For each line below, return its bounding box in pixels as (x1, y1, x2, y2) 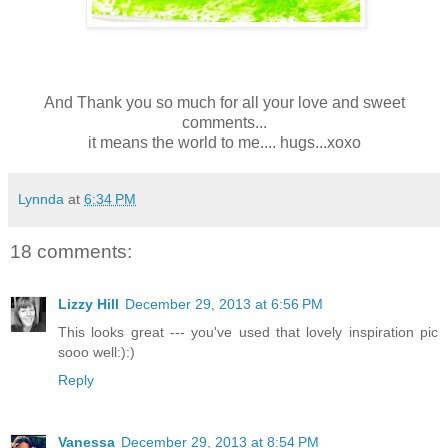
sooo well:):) (58, 343, 135, 360)
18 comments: (10, 241, 132, 263)
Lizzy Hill (58, 295, 119, 312)
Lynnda (18, 191, 64, 208)
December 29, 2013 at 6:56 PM (125, 295, 323, 312)
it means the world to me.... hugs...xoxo (87, 134, 361, 152)
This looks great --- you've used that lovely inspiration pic (58, 323, 438, 340)
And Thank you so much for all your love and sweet (43, 94, 405, 112)
